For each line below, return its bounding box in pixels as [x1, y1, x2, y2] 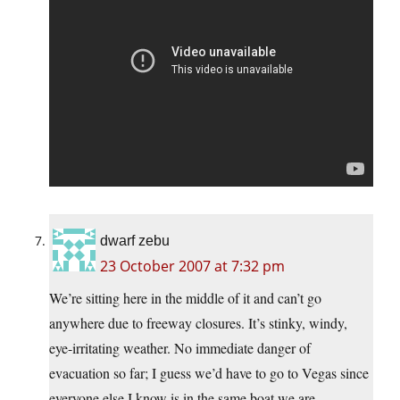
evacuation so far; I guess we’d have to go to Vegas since [49, 363, 369, 383]
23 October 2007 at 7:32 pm [100, 256, 285, 277]
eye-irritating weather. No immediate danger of [49, 338, 311, 358]
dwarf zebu [100, 233, 170, 249]
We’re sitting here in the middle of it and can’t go [49, 288, 321, 308]
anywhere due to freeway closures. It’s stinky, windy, [49, 313, 347, 333]
